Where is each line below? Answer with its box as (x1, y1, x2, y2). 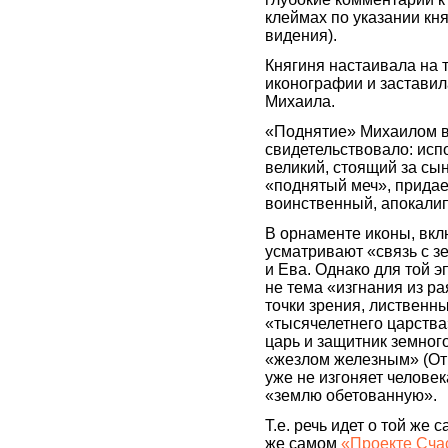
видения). (265, 27, 337, 45)
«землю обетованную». (265, 387, 437, 405)
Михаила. (265, 93, 335, 111)
